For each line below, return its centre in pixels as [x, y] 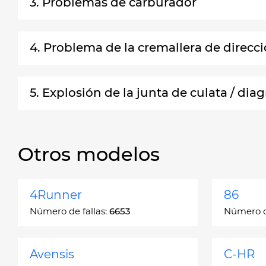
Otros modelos [89, 154]
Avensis [52, 254]
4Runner [56, 195]
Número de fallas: [69, 211]
